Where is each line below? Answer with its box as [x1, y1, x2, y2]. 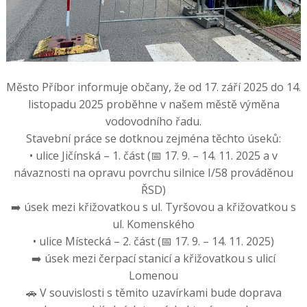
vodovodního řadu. [106, 113, 201, 129]
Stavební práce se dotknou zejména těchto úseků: [26, 130, 281, 146]
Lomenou [129, 267, 178, 283]
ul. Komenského [112, 216, 195, 232]
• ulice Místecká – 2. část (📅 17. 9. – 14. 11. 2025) [33, 233, 274, 249]
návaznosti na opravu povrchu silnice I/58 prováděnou [14, 164, 293, 180]
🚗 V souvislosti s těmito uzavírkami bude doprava [25, 284, 282, 300]
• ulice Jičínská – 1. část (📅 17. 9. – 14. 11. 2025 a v [29, 147, 278, 163]
